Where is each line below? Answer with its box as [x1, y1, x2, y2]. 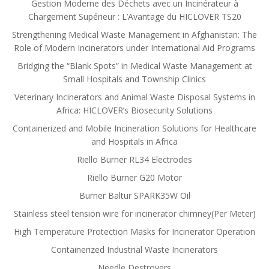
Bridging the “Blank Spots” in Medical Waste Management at [17, 60, 252, 71]
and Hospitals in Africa [91, 136, 178, 147]
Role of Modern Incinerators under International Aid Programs [14, 42, 255, 53]
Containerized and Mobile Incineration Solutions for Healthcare [13, 122, 256, 134]
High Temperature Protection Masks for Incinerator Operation [14, 226, 255, 237]
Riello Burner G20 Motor [87, 172, 182, 183]
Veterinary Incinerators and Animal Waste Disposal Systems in [14, 91, 255, 103]
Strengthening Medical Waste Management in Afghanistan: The [12, 29, 257, 40]
